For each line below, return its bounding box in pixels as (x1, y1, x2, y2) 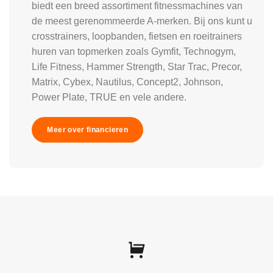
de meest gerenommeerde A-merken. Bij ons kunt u (32, 15, 253, 26)
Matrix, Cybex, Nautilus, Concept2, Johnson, (32, 76, 224, 87)
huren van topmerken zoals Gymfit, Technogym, (32, 46, 236, 57)
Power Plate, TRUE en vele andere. (32, 91, 187, 102)
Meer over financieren (47, 126, 128, 135)
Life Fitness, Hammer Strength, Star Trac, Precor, (32, 61, 243, 72)
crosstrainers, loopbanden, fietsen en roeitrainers (32, 30, 243, 41)
